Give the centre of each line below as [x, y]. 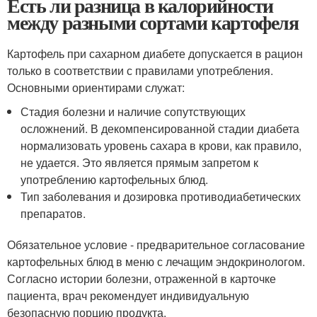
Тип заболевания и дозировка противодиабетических [161, 196]
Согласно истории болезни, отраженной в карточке [142, 278]
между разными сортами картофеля [153, 22]
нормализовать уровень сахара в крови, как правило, [161, 145]
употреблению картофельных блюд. [115, 179]
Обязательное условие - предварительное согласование [156, 244]
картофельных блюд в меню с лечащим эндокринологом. [156, 261]
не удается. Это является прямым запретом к [140, 162]
